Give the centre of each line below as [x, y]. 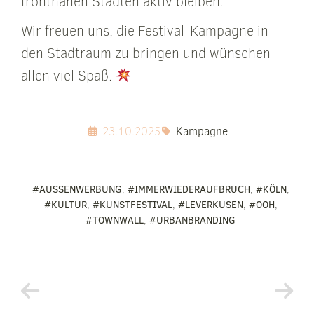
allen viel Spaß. [68, 76]
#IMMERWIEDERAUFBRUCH [189, 189]
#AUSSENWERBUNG [73, 189]
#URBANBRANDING [193, 220]
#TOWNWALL [115, 220]
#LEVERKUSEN [210, 205]
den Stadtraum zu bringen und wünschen [146, 53]
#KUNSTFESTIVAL [132, 205]
